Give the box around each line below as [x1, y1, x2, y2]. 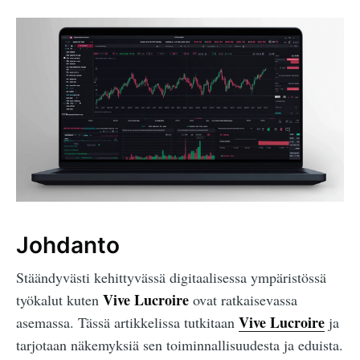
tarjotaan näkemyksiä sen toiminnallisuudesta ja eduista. [16, 335, 343, 355]
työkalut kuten [16, 290, 103, 310]
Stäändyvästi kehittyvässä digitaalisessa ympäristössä [16, 268, 326, 288]
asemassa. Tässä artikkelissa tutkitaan [16, 313, 239, 333]
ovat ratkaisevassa [189, 290, 297, 310]
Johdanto [16, 231, 120, 260]
